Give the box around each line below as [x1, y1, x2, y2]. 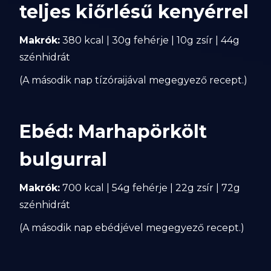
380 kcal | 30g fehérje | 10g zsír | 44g [60, 34, 240, 46]
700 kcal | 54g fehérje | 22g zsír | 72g [60, 182, 241, 194]
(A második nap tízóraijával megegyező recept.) [19, 74, 248, 86]
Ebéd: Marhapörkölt [19, 120, 207, 143]
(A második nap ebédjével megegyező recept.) [19, 222, 245, 233]
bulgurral [19, 148, 108, 171]
